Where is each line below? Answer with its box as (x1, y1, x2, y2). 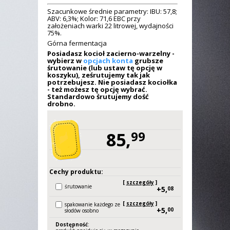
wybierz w (47, 56, 83, 65)
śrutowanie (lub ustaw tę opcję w (47, 63, 162, 72)
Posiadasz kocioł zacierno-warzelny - (47, 49, 175, 58)
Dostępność (55, 221, 88, 228)
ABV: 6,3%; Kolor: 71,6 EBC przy (47, 14, 141, 23)
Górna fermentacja (47, 39, 107, 48)
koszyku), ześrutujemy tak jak (47, 70, 150, 80)
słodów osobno (65, 207, 99, 214)
